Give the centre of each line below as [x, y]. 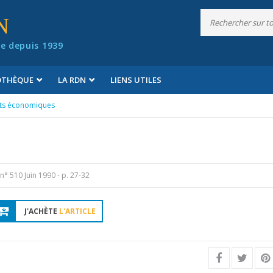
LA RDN [72, 80]
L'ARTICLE [78, 211]
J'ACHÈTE [42, 211]
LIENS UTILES [136, 80]
